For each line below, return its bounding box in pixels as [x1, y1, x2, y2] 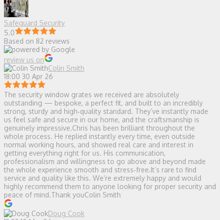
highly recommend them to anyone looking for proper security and [4, 182, 216, 191]
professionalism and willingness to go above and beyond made [4, 157, 206, 165]
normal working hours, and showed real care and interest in [4, 140, 193, 149]
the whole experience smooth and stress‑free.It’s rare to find [4, 165, 196, 174]
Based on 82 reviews [4, 36, 70, 45]
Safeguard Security [4, 18, 65, 27]
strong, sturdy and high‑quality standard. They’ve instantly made [4, 107, 208, 115]
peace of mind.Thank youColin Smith [4, 190, 121, 199]
